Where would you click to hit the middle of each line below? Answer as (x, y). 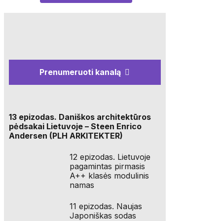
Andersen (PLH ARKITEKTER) (66, 136)
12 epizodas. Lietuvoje (110, 157)
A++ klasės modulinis (110, 176)
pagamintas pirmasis (108, 166)
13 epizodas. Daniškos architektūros (80, 117)
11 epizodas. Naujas (106, 206)
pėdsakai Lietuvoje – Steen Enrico (75, 127)
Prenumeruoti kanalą (80, 72)
